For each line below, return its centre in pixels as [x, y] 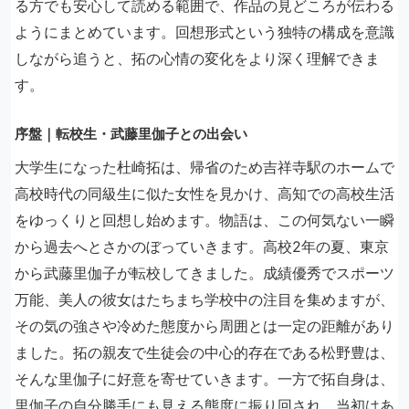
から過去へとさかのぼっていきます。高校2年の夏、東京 [202, 246]
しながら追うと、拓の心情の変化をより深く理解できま [197, 58]
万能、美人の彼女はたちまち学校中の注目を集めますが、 [204, 299]
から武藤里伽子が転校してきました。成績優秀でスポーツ [204, 273]
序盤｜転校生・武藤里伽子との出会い [131, 134]
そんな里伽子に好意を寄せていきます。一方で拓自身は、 [204, 379]
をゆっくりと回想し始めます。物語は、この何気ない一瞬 [204, 220]
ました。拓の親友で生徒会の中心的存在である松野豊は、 [204, 352]
